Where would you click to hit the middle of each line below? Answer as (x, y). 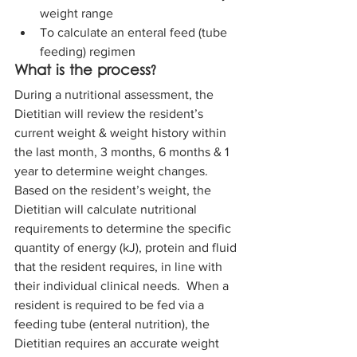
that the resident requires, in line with (120, 267)
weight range (80, 14)
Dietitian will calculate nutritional (107, 210)
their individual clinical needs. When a (123, 286)
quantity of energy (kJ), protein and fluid (127, 248)
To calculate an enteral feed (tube (135, 33)
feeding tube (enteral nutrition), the (114, 324)
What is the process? (85, 72)
